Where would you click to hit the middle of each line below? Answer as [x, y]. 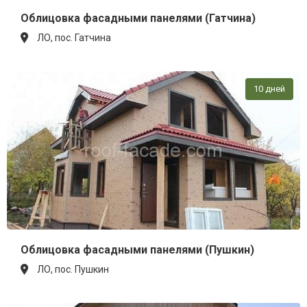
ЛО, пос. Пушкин [73, 270]
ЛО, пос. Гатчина [74, 38]
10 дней [269, 89]
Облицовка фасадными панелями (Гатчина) [138, 19]
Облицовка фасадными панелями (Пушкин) [137, 250]
